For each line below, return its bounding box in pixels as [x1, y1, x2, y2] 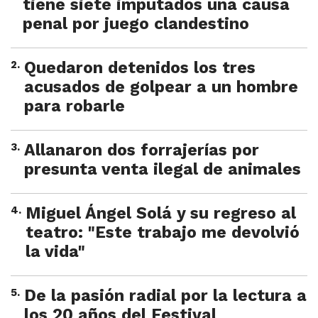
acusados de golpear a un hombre [24, 77, 298, 97]
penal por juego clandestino [23, 14, 249, 34]
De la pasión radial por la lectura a [24, 286, 307, 306]
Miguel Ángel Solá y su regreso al [26, 204, 296, 224]
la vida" [26, 242, 85, 262]
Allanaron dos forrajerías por [24, 141, 259, 160]
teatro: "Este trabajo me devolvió [26, 223, 300, 243]
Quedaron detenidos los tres [24, 58, 256, 78]
